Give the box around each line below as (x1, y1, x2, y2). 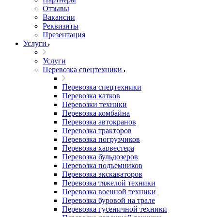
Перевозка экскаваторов (62, 170, 142, 178)
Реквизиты (43, 22, 78, 30)
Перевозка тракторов (62, 126, 132, 135)
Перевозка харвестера (62, 144, 134, 152)
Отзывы (43, 4, 69, 13)
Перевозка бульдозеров (62, 153, 138, 161)
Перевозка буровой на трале (62, 196, 155, 204)
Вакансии (43, 13, 75, 21)
